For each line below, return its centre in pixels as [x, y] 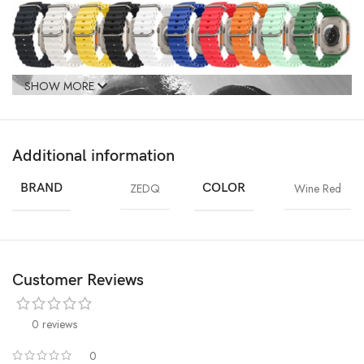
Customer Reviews [78, 280]
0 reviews [54, 324]
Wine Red [318, 188]
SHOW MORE [61, 86]
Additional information [93, 156]
